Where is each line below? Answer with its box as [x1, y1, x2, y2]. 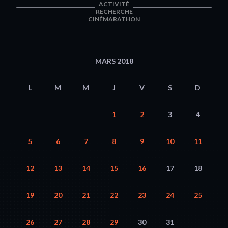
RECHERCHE [95, 8, 133, 15]
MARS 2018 [95, 56, 133, 65]
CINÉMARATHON [88, 15, 140, 23]
